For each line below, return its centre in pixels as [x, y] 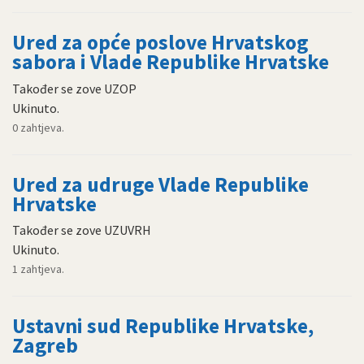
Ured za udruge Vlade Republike [160, 184]
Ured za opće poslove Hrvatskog [160, 43]
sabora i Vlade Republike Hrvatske [171, 62]
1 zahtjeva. [38, 269]
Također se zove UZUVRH [82, 230]
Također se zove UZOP [74, 88]
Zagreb [45, 346]
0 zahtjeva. [38, 127]
